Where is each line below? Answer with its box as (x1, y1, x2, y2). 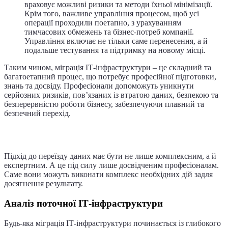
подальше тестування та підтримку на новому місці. (24, 45, 206, 54)
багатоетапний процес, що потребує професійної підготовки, (4, 72, 216, 81)
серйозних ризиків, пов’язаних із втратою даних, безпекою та (4, 90, 218, 99)
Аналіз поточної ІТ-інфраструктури (4, 198, 163, 209)
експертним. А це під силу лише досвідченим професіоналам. (4, 161, 219, 170)
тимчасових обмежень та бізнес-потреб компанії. (24, 27, 194, 36)
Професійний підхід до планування (4, 128, 199, 141)
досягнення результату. (4, 179, 83, 188)
